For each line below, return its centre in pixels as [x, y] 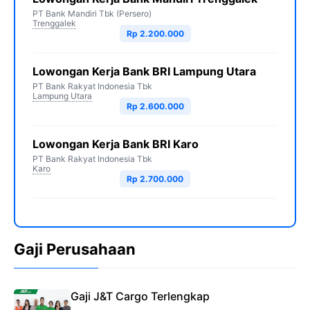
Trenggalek [54, 23]
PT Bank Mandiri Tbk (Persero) [92, 13]
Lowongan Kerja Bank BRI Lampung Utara [144, 71]
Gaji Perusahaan [75, 249]
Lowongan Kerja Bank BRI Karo [116, 144]
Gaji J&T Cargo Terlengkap [140, 296]
